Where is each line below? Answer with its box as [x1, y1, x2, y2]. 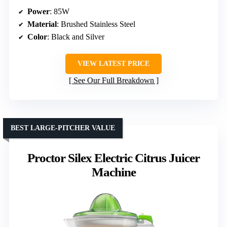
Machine [91, 165, 136, 179]
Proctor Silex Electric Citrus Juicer [27, 150, 200, 165]
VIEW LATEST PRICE [78, 59, 149, 67]
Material [27, 19, 57, 28]
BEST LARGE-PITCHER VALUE [11, 124, 115, 132]
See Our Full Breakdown [73, 75, 154, 85]
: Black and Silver [47, 32, 104, 41]
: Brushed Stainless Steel [57, 19, 135, 28]
